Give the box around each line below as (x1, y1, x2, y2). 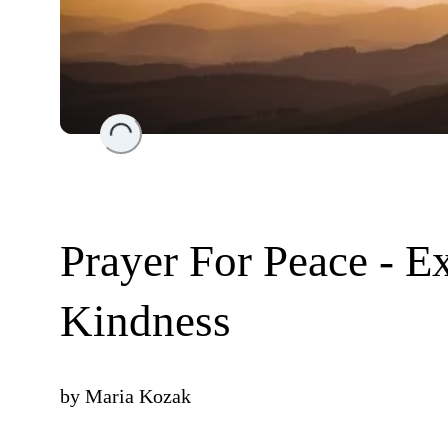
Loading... (115, 90, 196, 144)
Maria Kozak (85, 385, 191, 408)
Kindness (60, 296, 231, 347)
